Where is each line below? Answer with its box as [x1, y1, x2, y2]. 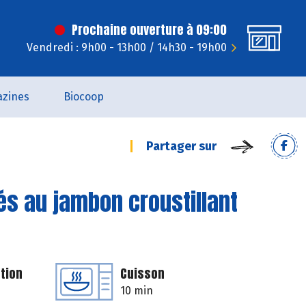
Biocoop [64, 90, 104, 103]
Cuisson [120, 264, 165, 283]
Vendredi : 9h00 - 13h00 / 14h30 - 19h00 [27, 41, 227, 54]
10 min [120, 284, 153, 297]
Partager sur [146, 139, 217, 154]
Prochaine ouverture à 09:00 [72, 20, 227, 39]
